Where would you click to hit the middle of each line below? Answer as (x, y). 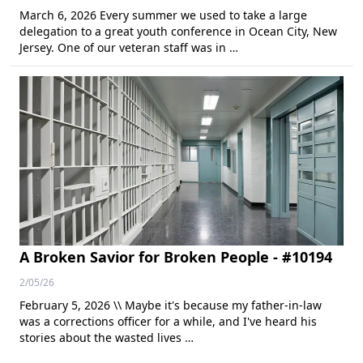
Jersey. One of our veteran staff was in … (129, 47)
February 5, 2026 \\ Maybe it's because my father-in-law (171, 305)
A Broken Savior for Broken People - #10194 (176, 257)
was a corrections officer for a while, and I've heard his (168, 321)
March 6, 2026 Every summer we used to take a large (163, 15)
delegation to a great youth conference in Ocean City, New (178, 31)
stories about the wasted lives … (107, 337)
